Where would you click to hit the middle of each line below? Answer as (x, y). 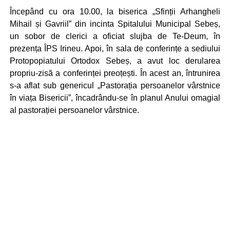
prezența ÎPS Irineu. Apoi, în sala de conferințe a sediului (115, 48)
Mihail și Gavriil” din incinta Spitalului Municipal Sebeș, (115, 24)
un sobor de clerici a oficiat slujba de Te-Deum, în (115, 36)
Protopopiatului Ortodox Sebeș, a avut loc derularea (115, 61)
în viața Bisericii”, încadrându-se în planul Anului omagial (115, 98)
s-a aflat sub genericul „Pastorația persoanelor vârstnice (115, 85)
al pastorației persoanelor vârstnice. (74, 110)
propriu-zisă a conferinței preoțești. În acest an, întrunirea (115, 73)
